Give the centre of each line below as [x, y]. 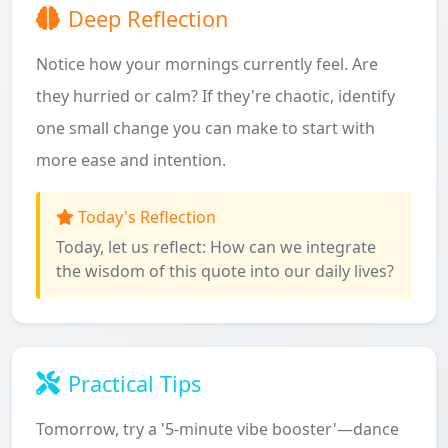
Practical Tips [134, 383]
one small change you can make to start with [205, 128]
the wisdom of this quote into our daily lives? [225, 271]
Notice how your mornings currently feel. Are [207, 64]
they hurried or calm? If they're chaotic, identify [215, 96]
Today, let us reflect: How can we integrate [216, 247]
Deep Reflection [148, 18]
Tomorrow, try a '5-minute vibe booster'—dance [217, 429]
